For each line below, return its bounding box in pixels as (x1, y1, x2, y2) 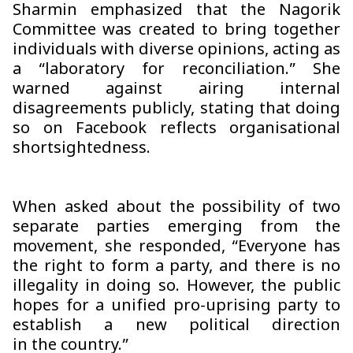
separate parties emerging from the (13, 217, 340, 239)
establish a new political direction (13, 316, 340, 337)
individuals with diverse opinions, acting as (13, 40, 340, 61)
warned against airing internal (13, 80, 340, 101)
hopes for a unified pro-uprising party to (13, 296, 340, 318)
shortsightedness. (13, 139, 150, 160)
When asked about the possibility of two (13, 198, 340, 219)
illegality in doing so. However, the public (13, 277, 340, 298)
